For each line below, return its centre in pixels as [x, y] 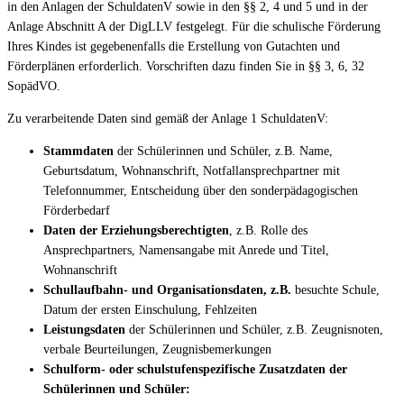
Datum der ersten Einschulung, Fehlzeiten [150, 309]
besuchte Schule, [337, 289]
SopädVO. [34, 86]
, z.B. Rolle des [268, 230]
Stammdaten [80, 151]
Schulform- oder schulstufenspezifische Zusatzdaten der [195, 369]
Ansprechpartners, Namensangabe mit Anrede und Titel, [186, 250]
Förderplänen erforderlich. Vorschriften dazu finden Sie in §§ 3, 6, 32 [186, 66]
